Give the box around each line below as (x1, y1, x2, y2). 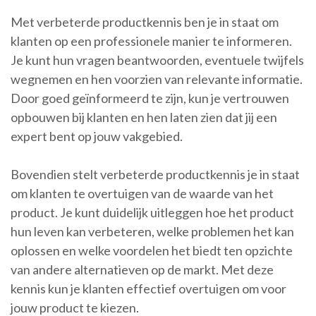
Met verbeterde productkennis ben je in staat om (11, 14, 279, 30)
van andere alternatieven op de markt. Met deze (11, 262, 274, 278)
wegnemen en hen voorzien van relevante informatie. (11, 71, 303, 87)
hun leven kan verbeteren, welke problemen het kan (11, 224, 294, 240)
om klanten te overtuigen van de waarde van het (11, 186, 274, 202)
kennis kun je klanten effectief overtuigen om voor (11, 281, 286, 297)
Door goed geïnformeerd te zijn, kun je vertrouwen (11, 90, 289, 107)
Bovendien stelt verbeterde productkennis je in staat (11, 166, 300, 183)
